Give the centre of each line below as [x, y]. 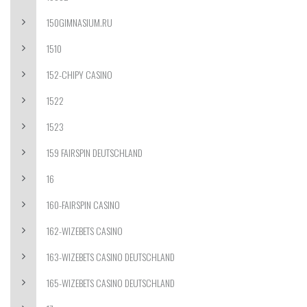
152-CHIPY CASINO [79, 74]
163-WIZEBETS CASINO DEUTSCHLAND [111, 257]
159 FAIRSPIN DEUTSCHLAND [95, 152]
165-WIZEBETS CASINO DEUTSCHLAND [111, 283]
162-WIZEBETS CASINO [85, 231]
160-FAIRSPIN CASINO [83, 205]
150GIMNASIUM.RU [79, 22]
